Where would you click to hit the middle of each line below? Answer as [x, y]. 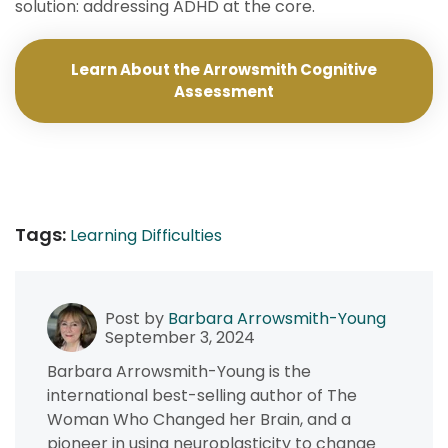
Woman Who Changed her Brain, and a [199, 419]
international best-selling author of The [202, 395]
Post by [136, 318]
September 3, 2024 [180, 337]
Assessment [224, 91]
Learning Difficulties [146, 235]
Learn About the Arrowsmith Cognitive [224, 69]
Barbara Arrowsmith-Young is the [179, 371]
